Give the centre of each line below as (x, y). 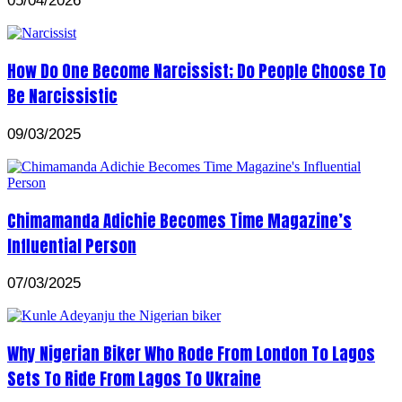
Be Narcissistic (62, 96)
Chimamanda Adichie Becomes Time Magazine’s (179, 220)
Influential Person (72, 245)
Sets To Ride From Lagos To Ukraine (134, 378)
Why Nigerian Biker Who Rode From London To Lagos (191, 353)
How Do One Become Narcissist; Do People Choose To (197, 71)
